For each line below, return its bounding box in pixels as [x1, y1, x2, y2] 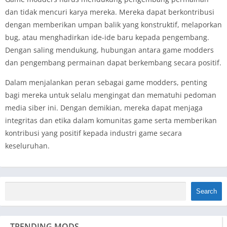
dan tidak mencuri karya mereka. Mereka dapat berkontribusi [5, 7, 214, 17]
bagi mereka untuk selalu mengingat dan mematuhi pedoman [5, 90, 216, 100]
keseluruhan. [5, 140, 50, 150]
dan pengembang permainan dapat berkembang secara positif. [5, 57, 221, 67]
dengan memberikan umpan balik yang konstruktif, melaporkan [5, 19, 222, 29]
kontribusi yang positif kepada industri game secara [5, 128, 182, 138]
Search [196, 187, 217, 195]
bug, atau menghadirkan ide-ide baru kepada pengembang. [5, 32, 209, 42]
